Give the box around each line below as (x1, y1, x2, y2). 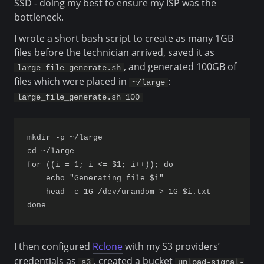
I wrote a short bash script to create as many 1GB (14, 32, 233, 45)
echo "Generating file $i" (27, 174, 164, 183)
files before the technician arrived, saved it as (14, 46, 214, 60)
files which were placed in (14, 75, 129, 88)
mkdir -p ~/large (27, 133, 103, 143)
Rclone (93, 239, 123, 253)
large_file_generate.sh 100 (17, 93, 140, 103)
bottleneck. (14, 11, 64, 24)
